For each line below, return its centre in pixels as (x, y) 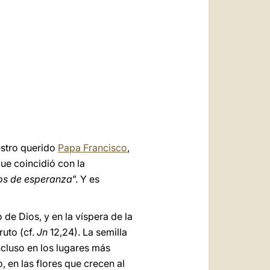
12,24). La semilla (87, 232)
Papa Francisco (93, 148)
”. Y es (86, 179)
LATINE (127, 51)
